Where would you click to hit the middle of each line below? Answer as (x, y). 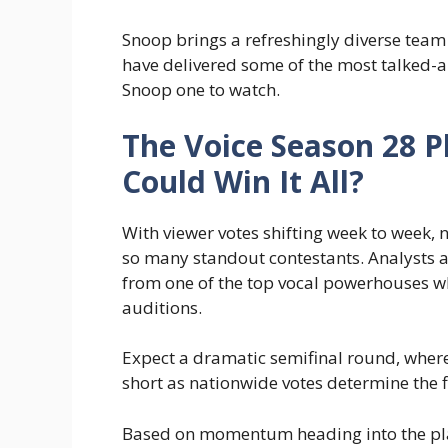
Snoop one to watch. (201, 90)
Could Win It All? (243, 181)
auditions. (162, 307)
